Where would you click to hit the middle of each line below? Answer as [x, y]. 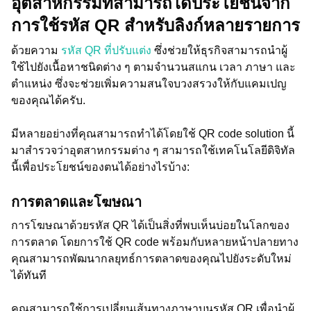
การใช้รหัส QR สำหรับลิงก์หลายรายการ [155, 25]
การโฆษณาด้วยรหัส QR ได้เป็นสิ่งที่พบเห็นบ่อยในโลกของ [150, 225]
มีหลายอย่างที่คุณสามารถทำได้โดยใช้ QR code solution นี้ [153, 134]
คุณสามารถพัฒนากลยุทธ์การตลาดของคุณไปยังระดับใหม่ [151, 259]
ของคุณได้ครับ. [48, 100]
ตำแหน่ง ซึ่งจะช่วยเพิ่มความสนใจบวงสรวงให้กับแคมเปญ [149, 84]
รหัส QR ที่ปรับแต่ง [108, 50]
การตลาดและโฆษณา [76, 202]
